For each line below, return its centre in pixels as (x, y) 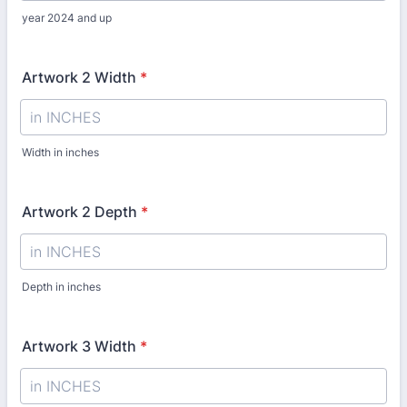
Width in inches (60, 152)
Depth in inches (61, 287)
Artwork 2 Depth (79, 212)
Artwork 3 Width (79, 346)
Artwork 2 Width (79, 77)
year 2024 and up (67, 18)
